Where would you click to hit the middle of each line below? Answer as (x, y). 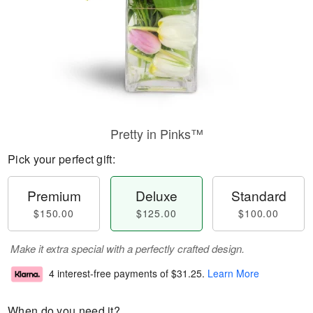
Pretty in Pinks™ (156, 133)
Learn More (233, 274)
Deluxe (156, 195)
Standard (259, 195)
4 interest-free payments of (110, 274)
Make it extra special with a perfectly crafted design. (128, 248)
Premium (54, 195)
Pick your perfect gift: (61, 159)
